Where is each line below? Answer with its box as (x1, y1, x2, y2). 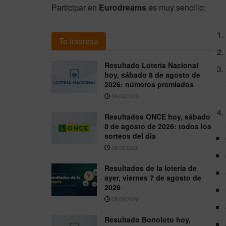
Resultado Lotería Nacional (104, 60, 198, 70)
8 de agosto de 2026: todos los (104, 121, 211, 131)
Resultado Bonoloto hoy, (104, 214, 191, 224)
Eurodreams (99, 1, 146, 13)
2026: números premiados (104, 79, 194, 89)
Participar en (51, 1, 99, 13)
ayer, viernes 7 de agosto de (104, 172, 201, 183)
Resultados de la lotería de (104, 162, 197, 173)
